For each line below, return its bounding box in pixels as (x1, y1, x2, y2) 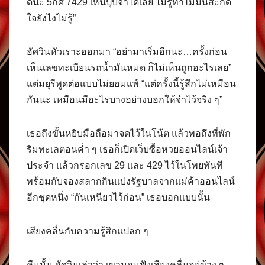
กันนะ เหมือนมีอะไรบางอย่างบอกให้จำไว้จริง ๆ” (27, 94, 222, 105)
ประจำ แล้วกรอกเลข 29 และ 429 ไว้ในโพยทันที (27, 160, 223, 170)
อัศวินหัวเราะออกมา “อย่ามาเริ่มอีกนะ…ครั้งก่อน (27, 46, 227, 57)
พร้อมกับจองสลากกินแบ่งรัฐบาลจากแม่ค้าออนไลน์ (27, 176, 235, 186)
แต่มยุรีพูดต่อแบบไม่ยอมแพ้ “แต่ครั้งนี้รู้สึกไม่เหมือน (27, 78, 236, 89)
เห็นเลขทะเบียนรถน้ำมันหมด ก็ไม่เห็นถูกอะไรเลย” (27, 62, 231, 73)
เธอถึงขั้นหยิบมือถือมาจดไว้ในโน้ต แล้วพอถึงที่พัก (27, 128, 231, 138)
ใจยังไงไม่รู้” (27, 12, 76, 23)
